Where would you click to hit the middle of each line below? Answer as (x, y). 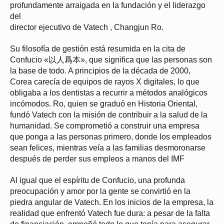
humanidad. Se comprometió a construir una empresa (105, 126)
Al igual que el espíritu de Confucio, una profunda (97, 180)
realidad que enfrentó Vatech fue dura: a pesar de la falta (110, 213)
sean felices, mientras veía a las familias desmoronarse (108, 148)
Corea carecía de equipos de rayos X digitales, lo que (105, 82)
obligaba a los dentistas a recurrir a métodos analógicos (109, 93)
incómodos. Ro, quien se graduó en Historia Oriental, (104, 104)
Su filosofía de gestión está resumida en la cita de (98, 49)
